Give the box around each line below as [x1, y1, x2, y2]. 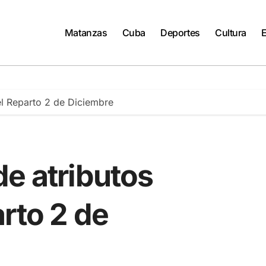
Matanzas [64, 27, 107, 39]
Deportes [160, 27, 200, 39]
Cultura [215, 27, 246, 39]
